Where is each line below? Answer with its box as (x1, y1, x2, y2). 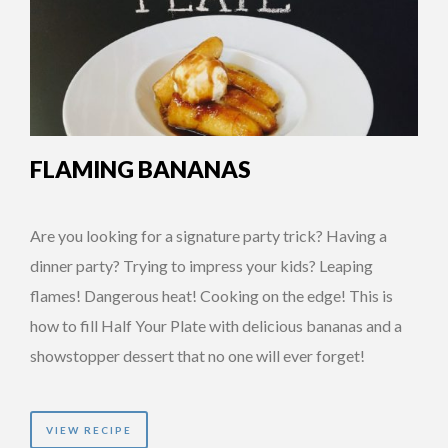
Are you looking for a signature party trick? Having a (30, 225, 387, 245)
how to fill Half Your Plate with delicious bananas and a (30, 315, 402, 335)
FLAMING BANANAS (30, 154, 251, 183)
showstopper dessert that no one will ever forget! (30, 345, 365, 365)
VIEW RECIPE (46, 423, 132, 436)
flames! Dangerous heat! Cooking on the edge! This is (30, 285, 393, 305)
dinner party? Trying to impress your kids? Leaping (30, 255, 373, 275)
